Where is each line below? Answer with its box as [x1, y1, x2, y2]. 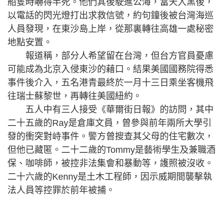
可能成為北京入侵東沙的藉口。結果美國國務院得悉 [7, 64, 214, 74]
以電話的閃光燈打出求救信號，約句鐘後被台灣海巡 [7, 10, 214, 20]
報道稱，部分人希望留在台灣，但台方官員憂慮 [7, 51, 214, 61]
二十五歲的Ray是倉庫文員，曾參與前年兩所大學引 [7, 118, 212, 128]
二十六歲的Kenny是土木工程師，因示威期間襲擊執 [7, 172, 212, 182]
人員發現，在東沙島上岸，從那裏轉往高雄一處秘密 [7, 24, 214, 34]
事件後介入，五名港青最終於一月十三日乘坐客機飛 [7, 78, 214, 88]
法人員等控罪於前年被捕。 [7, 185, 115, 195]
